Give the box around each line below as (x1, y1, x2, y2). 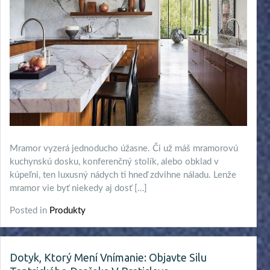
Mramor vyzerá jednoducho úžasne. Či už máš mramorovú (10, 144, 238, 154)
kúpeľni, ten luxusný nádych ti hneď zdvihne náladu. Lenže (10, 171, 236, 180)
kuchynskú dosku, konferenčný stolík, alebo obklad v (10, 157, 219, 167)
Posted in (10, 206, 49, 216)
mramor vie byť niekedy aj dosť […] (10, 184, 147, 193)
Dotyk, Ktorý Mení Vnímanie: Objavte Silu (10, 251, 207, 264)
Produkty (49, 206, 86, 216)
